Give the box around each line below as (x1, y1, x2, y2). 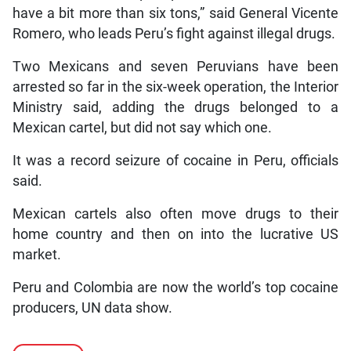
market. (12, 246, 61, 262)
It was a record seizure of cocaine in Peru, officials (12, 152, 339, 168)
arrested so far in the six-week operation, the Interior (12, 78, 339, 95)
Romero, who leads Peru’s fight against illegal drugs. (12, 25, 335, 42)
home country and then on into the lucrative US (12, 226, 339, 242)
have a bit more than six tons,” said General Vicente (12, 5, 339, 21)
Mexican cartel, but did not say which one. (12, 119, 272, 136)
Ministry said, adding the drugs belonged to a (12, 99, 339, 115)
